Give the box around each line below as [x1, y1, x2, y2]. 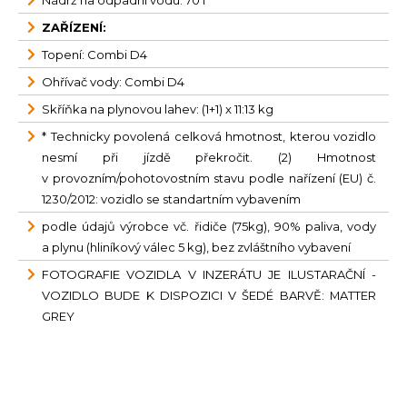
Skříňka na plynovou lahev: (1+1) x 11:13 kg [42, 102, 273, 116]
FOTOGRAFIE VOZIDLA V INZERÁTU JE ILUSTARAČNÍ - [42, 267, 376, 282]
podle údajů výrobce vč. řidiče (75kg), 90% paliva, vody [42, 219, 376, 233]
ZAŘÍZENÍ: [42, 20, 106, 35]
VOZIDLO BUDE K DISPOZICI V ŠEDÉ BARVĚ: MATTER [42, 288, 376, 303]
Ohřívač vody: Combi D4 [42, 74, 184, 89]
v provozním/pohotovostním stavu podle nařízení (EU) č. [42, 171, 376, 185]
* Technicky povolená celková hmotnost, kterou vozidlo [42, 129, 376, 144]
